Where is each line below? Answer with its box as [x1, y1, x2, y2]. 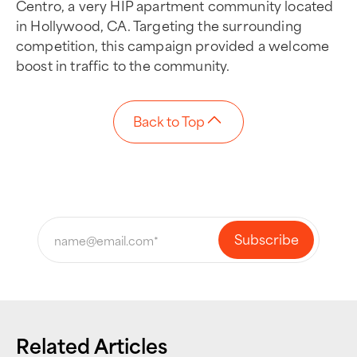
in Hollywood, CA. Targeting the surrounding [16, 14, 302, 35]
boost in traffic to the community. [16, 54, 230, 75]
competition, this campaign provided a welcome [16, 34, 330, 55]
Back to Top [133, 110, 205, 131]
